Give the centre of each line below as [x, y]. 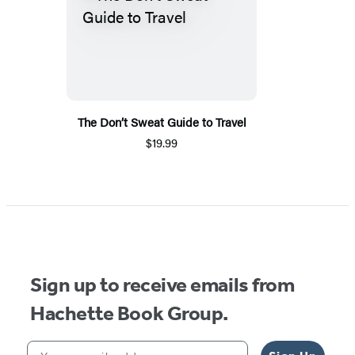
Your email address [92, 346]
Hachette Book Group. [129, 313]
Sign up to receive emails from [162, 284]
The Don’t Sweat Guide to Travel [162, 121]
